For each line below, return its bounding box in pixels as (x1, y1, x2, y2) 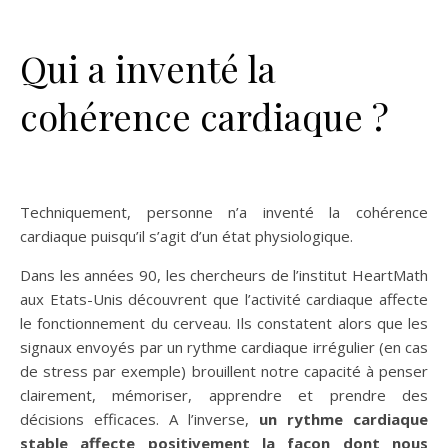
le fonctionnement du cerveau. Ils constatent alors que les (20, 313, 428, 333)
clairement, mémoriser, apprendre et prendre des (20, 385, 428, 405)
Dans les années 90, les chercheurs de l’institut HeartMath (20, 265, 428, 285)
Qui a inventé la (20, 44, 276, 92)
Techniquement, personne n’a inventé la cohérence (20, 202, 428, 222)
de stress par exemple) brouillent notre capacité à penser (20, 361, 428, 381)
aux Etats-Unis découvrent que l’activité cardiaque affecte (20, 289, 428, 309)
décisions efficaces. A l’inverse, (20, 409, 259, 429)
